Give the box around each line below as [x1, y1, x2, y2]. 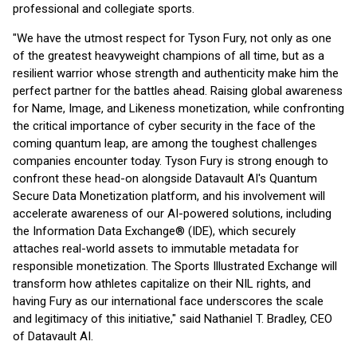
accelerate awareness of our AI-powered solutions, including [13, 206, 331, 221]
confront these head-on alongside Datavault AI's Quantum [13, 171, 317, 186]
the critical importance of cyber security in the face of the [13, 119, 316, 133]
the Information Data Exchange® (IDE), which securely [13, 224, 296, 238]
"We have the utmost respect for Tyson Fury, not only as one [13, 31, 331, 45]
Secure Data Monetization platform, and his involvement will [13, 189, 325, 203]
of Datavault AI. [13, 329, 93, 343]
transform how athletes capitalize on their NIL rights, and [13, 277, 311, 291]
